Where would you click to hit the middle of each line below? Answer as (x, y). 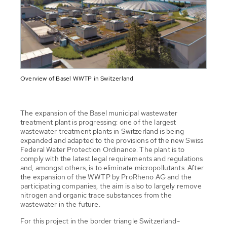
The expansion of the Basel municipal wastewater (99, 113)
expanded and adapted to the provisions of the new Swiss (112, 140)
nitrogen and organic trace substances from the (96, 195)
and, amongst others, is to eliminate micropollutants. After (112, 167)
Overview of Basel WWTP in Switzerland (77, 78)
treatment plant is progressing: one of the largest (98, 122)
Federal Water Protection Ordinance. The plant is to (103, 149)
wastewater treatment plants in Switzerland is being (102, 131)
